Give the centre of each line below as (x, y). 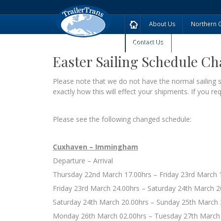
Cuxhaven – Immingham (95, 147)
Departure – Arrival (83, 161)
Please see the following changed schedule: (122, 119)
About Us (162, 24)
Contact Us (149, 43)
